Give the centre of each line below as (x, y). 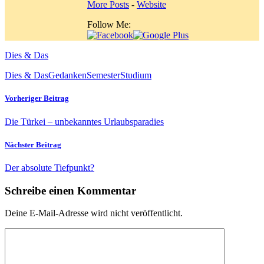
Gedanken (67, 75)
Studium (136, 75)
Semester (103, 75)
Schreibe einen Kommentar (70, 190)
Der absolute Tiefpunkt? (49, 167)
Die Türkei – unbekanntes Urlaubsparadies (84, 121)
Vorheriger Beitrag (37, 98)
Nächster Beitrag (33, 144)
